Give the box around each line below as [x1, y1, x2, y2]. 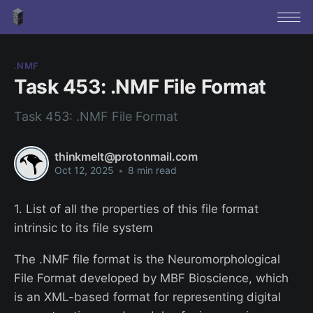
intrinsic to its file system [14, 220, 153, 235]
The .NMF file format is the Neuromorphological [14, 252, 280, 266]
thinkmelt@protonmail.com [54, 150, 198, 164]
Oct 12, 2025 [54, 164, 114, 177]
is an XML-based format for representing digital [14, 289, 281, 304]
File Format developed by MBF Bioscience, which [14, 270, 289, 285]
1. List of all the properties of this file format [14, 201, 259, 216]
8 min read [125, 164, 177, 177]
